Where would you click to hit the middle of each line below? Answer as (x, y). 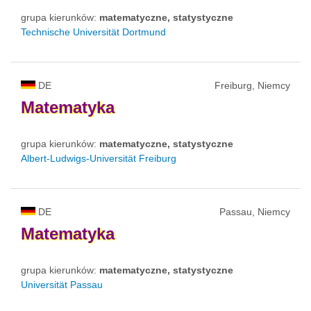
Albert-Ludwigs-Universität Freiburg (99, 158)
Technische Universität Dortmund (93, 32)
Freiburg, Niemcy (252, 85)
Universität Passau (62, 284)
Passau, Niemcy (255, 211)
